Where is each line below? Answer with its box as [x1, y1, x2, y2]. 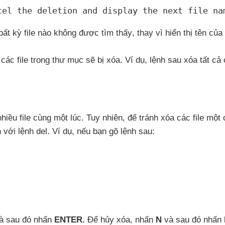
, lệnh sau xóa [145, 55, 200, 65]
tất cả [200, 55, 223, 65]
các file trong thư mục [1, 55, 86, 65]
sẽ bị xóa [86, 55, 120, 65]
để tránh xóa [128, 113, 177, 123]
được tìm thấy [79, 28, 132, 38]
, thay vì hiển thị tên [132, 28, 209, 38]
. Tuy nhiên [81, 113, 123, 123]
